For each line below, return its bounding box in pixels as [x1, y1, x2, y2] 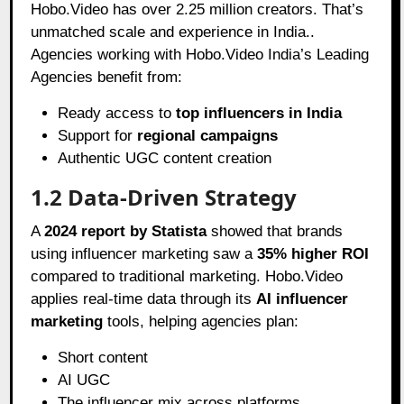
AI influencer [256, 289, 349, 308]
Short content [58, 348, 149, 366]
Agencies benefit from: [31, 68, 183, 86]
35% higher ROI [257, 244, 370, 262]
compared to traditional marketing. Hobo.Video [31, 267, 344, 285]
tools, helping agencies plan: [103, 312, 299, 330]
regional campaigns [137, 126, 279, 144]
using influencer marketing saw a [31, 244, 258, 262]
